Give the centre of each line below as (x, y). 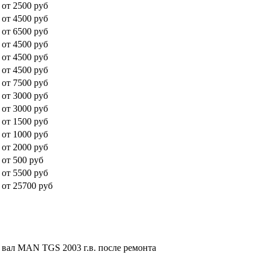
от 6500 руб (25, 31)
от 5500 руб (25, 173)
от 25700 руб (27, 185)
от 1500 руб (25, 121)
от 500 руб (23, 160)
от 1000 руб (25, 134)
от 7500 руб (25, 82)
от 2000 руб (25, 147)
